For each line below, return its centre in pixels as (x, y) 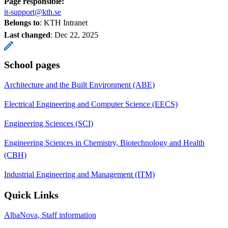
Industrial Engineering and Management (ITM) (79, 174)
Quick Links (31, 195)
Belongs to (22, 22)
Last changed (27, 35)
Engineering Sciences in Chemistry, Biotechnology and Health (104, 142)
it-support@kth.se (33, 12)
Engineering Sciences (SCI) (49, 123)
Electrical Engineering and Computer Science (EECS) (91, 104)
